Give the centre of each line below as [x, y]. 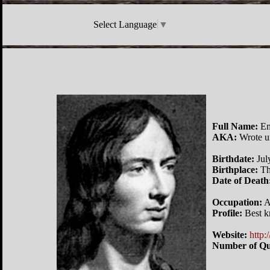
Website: [230, 234]
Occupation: [237, 202]
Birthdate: [233, 159]
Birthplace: [235, 169]
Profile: [227, 213]
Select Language [125, 24]
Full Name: [235, 126]
